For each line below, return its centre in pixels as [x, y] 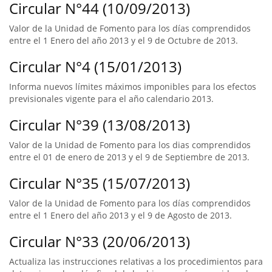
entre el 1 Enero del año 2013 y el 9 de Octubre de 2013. [124, 40]
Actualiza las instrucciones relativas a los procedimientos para [136, 261]
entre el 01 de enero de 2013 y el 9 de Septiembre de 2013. [129, 157]
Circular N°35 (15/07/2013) [100, 183]
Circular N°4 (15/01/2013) [95, 66]
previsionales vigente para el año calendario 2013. [111, 99]
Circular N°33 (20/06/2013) [100, 241]
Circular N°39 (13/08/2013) [100, 125]
